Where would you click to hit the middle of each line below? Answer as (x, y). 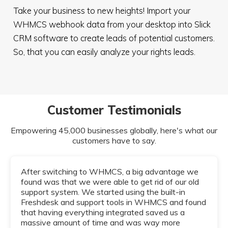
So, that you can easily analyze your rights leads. (104, 52)
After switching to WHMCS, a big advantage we (110, 172)
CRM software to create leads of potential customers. (114, 38)
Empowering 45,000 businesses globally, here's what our (114, 131)
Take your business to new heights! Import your (102, 11)
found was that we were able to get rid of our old (110, 182)
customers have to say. (114, 141)
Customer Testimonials (114, 110)
